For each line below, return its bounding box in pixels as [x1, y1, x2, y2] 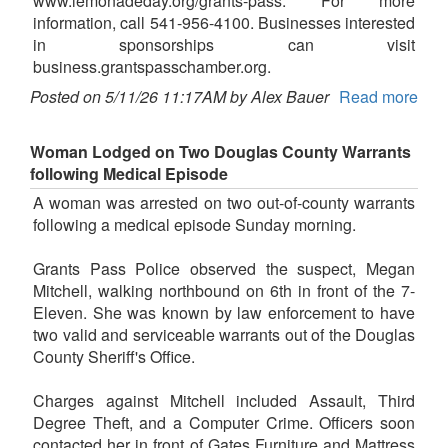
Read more [339, 85, 418, 109]
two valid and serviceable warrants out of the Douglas [33, 323, 415, 347]
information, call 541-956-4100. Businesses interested [33, 11, 415, 35]
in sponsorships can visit [33, 33, 415, 57]
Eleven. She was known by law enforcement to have [33, 301, 415, 325]
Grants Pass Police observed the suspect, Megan [33, 257, 415, 281]
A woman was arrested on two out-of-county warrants [33, 191, 415, 215]
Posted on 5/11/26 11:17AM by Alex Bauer [30, 85, 329, 109]
